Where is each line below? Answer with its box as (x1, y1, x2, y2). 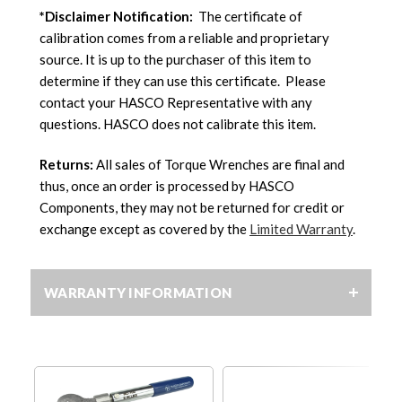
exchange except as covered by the (39, 220, 249, 237)
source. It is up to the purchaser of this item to (39, 50, 311, 67)
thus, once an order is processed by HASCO (39, 177, 294, 194)
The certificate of (198, 7, 302, 24)
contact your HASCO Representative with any (39, 93, 312, 110)
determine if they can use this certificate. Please (39, 72, 326, 89)
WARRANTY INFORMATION (44, 284, 232, 301)
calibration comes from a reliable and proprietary (39, 29, 329, 46)
